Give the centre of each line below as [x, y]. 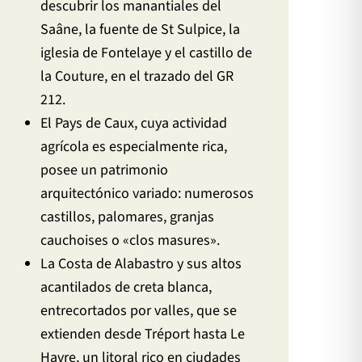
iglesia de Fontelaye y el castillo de [147, 53]
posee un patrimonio [105, 170]
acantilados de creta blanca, [126, 287]
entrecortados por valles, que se [139, 310]
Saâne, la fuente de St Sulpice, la [141, 29]
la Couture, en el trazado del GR [137, 76]
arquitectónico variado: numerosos [147, 193]
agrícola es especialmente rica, [134, 146]
